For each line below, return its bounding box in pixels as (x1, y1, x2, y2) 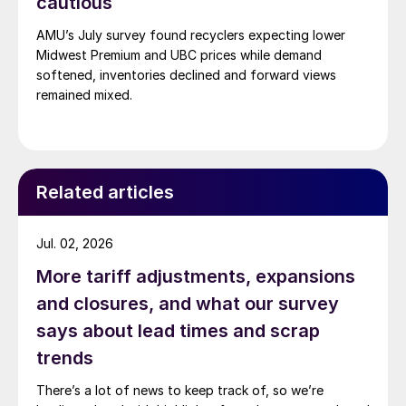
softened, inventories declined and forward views (36, 67, 336, 83)
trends (36, 347, 93, 370)
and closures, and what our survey (36, 293, 339, 315)
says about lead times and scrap (36, 320, 320, 343)
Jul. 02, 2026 (36, 236, 113, 252)
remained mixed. (36, 87, 132, 103)
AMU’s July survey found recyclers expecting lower (36, 27, 345, 43)
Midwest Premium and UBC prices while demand (36, 47, 322, 63)
